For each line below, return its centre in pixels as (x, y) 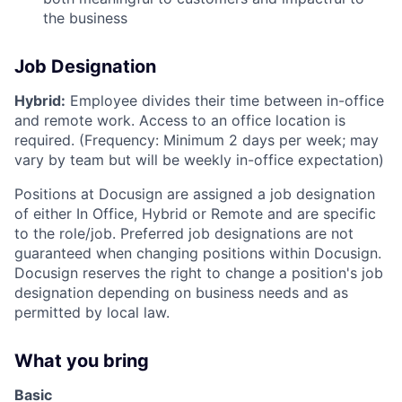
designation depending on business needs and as (181, 293)
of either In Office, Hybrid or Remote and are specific (195, 214)
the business (85, 18)
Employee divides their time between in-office (227, 101)
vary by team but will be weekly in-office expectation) (199, 160)
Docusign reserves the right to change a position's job (199, 273)
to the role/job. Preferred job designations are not (184, 234)
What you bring (82, 361)
